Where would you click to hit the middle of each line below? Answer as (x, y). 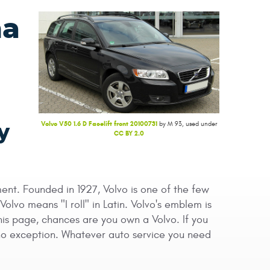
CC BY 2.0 (129, 133)
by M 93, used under (187, 124)
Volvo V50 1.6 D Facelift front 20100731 (99, 123)
